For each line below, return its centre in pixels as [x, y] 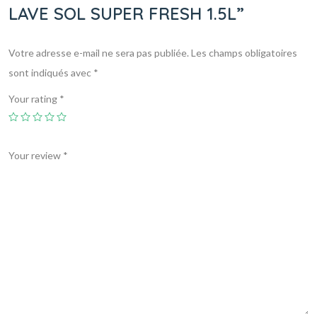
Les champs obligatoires [244, 53]
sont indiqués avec [51, 73]
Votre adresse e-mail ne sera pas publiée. [99, 53]
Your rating [34, 99]
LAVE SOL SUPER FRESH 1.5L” [126, 14]
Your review [36, 156]
